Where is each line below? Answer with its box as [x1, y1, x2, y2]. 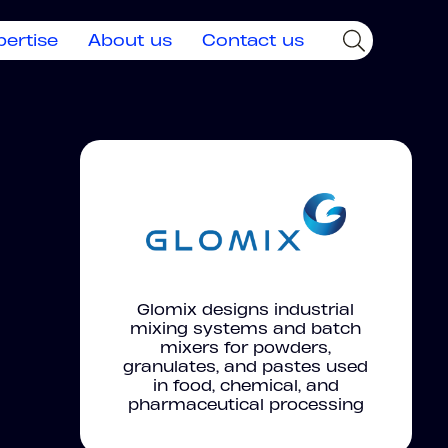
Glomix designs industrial [137, 300, 355, 319]
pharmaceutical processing [127, 395, 364, 414]
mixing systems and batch [130, 319, 362, 338]
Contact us [202, 29, 304, 50]
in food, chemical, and [152, 376, 339, 395]
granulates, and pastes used [123, 357, 369, 376]
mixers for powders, [160, 338, 332, 357]
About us [88, 29, 172, 50]
